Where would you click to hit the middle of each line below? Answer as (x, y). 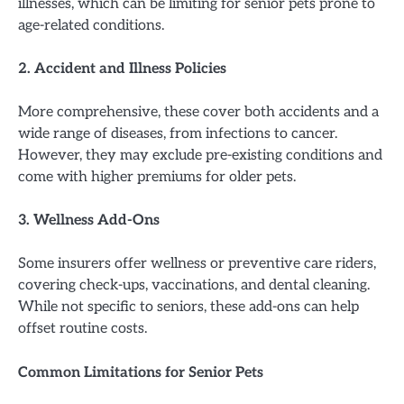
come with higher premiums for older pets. (157, 177)
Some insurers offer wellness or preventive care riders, (197, 264)
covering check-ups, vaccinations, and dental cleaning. (194, 285)
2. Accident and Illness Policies (122, 69)
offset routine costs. (83, 329)
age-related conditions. (91, 26)
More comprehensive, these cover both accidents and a (198, 112)
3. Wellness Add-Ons (89, 220)
